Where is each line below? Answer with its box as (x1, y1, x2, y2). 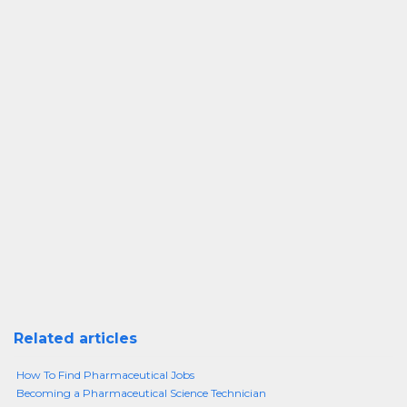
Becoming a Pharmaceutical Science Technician (16, 386, 266, 400)
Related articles (14, 330, 137, 347)
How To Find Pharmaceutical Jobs (16, 368, 194, 382)
